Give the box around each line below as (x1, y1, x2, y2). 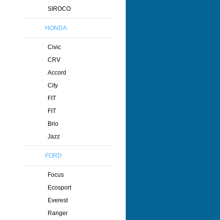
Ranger (48, 210, 68, 217)
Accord (48, 69, 66, 76)
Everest (48, 197, 68, 204)
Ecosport (48, 184, 71, 191)
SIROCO (48, 5, 71, 12)
